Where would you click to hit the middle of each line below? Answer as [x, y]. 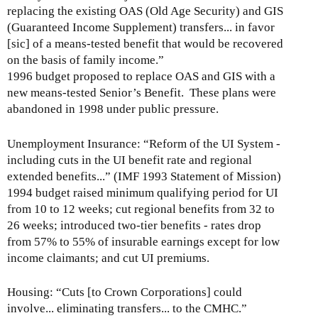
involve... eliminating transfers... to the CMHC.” [127, 308]
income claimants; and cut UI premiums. [108, 258]
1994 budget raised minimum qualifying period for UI [143, 192]
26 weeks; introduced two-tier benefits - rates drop [134, 225]
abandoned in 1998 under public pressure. [113, 109]
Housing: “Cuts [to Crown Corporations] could [125, 292]
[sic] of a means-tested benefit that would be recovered [145, 44]
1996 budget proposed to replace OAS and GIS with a [141, 77]
